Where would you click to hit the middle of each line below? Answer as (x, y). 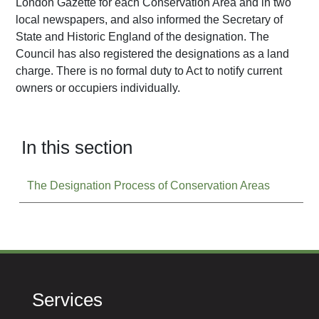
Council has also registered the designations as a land (153, 54)
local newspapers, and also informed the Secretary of (150, 20)
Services (67, 299)
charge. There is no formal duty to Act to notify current (149, 71)
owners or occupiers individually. (98, 88)
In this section (77, 147)
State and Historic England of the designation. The (143, 37)
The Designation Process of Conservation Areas (149, 185)
